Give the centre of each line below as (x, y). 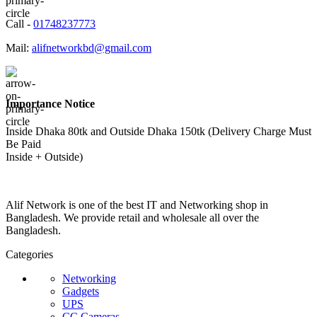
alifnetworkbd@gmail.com (92, 47)
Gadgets (81, 292)
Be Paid (23, 144)
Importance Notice (50, 103)
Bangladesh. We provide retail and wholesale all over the (132, 218)
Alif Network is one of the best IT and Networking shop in (137, 205)
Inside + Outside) (44, 157)
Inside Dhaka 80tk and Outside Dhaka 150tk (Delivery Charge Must (158, 132)
